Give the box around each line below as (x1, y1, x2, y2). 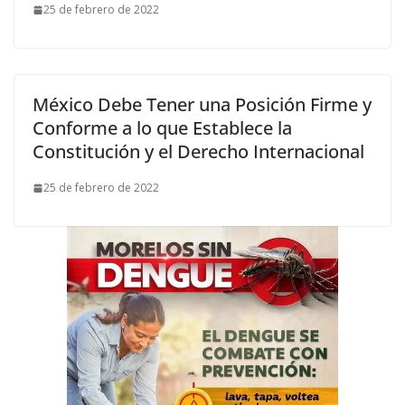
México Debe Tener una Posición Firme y (33, 92, 372, 117)
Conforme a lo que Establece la (33, 116, 292, 140)
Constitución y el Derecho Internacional (33, 139, 364, 164)
